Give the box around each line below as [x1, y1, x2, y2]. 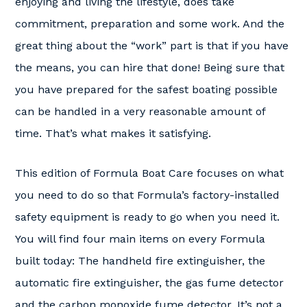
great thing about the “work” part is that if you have [15, 39, 288, 52]
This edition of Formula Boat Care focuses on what [15, 167, 284, 180]
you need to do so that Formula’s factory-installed [15, 188, 280, 201]
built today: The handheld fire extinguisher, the [15, 254, 265, 267]
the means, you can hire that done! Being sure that [15, 61, 284, 74]
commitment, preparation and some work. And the [15, 17, 284, 30]
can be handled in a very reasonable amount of [15, 105, 265, 118]
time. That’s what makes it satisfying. [15, 127, 211, 140]
